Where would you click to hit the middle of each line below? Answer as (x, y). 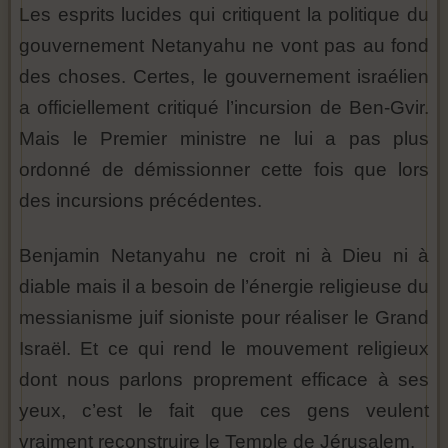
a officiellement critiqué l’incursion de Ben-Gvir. (224, 108)
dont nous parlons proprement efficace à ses (224, 380)
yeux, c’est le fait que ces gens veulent (224, 411)
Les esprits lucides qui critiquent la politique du (224, 15)
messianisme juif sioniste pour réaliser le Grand (224, 318)
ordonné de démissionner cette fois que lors (224, 170)
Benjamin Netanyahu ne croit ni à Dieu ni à (224, 256)
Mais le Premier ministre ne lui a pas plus (224, 139)
